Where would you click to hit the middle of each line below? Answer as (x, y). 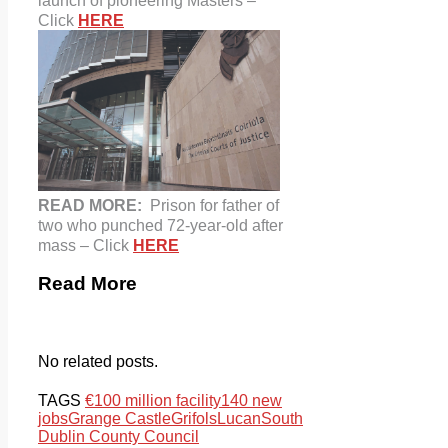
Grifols (194, 419)
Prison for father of (214, 205)
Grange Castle (119, 419)
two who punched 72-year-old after (160, 225)
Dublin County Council (118, 437)
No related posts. (98, 362)
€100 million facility (153, 401)
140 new (251, 401)
